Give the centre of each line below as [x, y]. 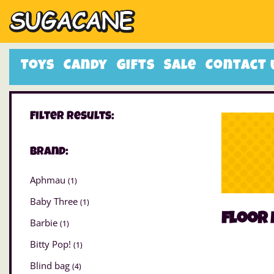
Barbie [45, 223]
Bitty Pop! [52, 244]
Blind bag [51, 266]
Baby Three [55, 202]
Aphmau [49, 180]
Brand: [49, 152]
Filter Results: [72, 117]
